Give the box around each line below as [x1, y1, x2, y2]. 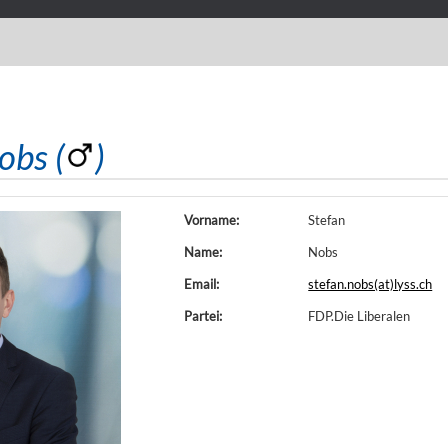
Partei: [184, 308, 222, 324]
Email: [184, 276, 219, 292]
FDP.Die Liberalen [308, 308, 411, 324]
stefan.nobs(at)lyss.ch [308, 276, 433, 292]
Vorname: [184, 212, 239, 228]
